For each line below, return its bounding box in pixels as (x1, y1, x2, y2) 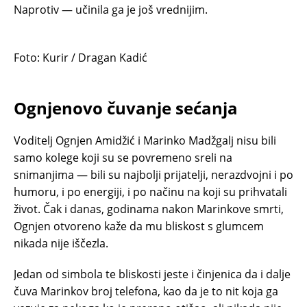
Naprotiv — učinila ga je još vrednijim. (14, 1, 208, 17)
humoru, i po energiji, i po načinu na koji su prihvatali (14, 184, 287, 199)
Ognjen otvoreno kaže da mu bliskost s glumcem (14, 218, 264, 234)
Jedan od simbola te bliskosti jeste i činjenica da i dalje (14, 266, 291, 282)
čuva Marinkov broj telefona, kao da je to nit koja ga (14, 283, 278, 299)
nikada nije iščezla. (14, 235, 108, 251)
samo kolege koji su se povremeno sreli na (14, 149, 232, 165)
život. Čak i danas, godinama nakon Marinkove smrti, (14, 201, 284, 217)
